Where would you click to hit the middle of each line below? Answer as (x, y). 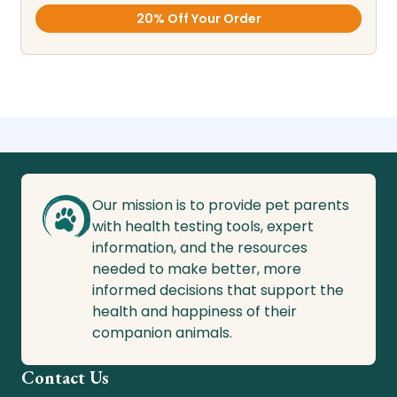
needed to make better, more (197, 269)
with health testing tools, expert (203, 227)
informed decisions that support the (218, 291)
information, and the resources (200, 248)
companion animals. (162, 333)
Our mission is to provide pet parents (221, 206)
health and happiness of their (195, 312)
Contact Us (65, 378)
